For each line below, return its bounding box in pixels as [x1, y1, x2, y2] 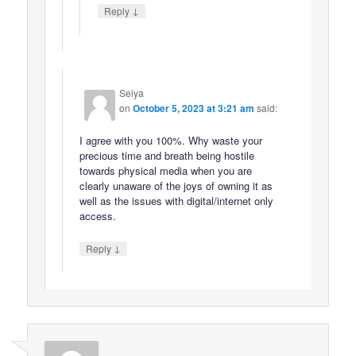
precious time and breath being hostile [79, 148, 255, 164]
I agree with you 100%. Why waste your [79, 133, 263, 149]
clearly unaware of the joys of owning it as [79, 178, 273, 194]
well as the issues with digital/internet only [79, 193, 274, 209]
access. [79, 208, 117, 224]
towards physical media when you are [79, 163, 253, 179]
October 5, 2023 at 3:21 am [133, 101, 255, 116]
